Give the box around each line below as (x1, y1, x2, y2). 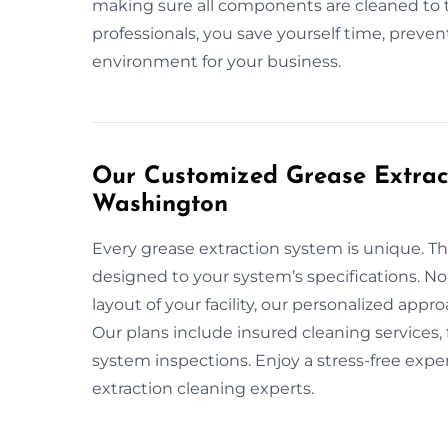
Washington (92, 192, 228, 217)
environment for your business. (92, 51, 341, 71)
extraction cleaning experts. (92, 378, 314, 398)
